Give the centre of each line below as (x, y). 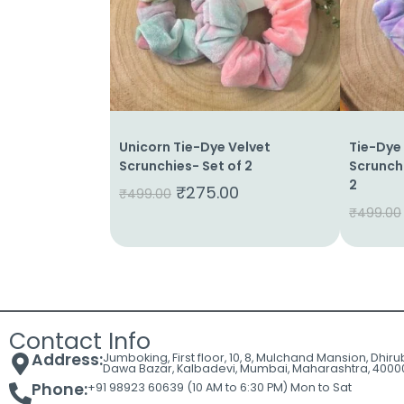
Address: (68, 360)
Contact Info (80, 341)
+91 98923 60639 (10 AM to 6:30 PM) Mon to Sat (220, 387)
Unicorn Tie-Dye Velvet (195, 147)
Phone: (60, 390)
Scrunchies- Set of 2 (186, 166)
